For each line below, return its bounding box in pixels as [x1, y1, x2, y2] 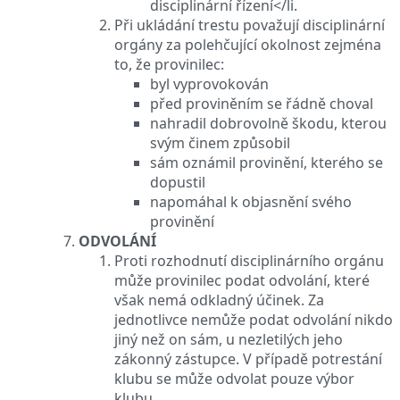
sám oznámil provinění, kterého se [150, 152, 383, 172]
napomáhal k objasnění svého [150, 191, 352, 212]
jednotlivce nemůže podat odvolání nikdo [114, 309, 393, 329]
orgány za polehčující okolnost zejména [114, 34, 381, 54]
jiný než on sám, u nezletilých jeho [114, 329, 343, 349]
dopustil [150, 171, 205, 192]
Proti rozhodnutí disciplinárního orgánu [114, 250, 384, 271]
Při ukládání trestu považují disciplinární [114, 14, 385, 35]
